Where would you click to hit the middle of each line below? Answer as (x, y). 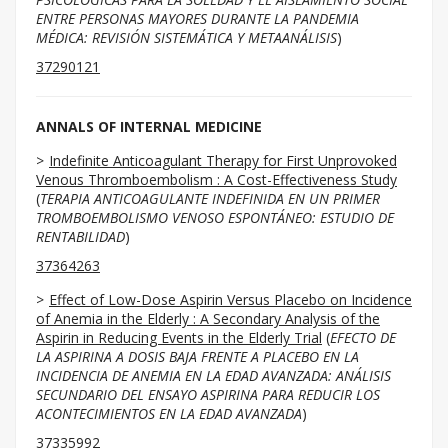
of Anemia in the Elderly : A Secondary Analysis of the (208, 318)
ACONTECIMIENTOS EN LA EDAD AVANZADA (169, 413)
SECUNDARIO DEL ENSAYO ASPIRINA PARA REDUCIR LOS (208, 394)
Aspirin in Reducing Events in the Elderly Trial (179, 337)
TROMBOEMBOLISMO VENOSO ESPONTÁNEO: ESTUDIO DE (215, 217)
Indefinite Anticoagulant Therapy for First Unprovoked (223, 160)
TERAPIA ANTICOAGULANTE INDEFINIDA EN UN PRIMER (210, 198)
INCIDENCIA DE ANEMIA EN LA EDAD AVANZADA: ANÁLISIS (213, 375)
